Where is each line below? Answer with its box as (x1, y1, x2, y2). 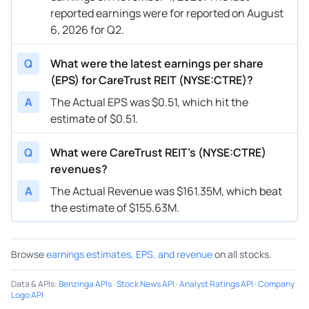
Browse (11, 247, 44, 261)
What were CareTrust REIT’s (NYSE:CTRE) (50, 144, 266, 160)
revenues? (50, 161, 108, 177)
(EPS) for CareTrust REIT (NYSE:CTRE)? (50, 72, 253, 88)
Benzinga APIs (59, 277, 112, 290)
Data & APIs (11, 277, 54, 290)
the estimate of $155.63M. (50, 199, 179, 215)
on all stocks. (215, 247, 272, 261)
